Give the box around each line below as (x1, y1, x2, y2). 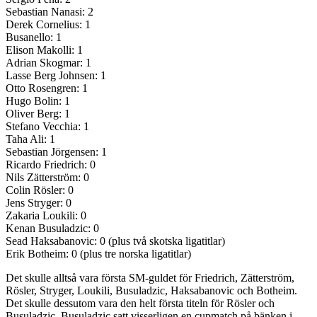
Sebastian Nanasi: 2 (6, 6, 93, 18)
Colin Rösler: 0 (6, 184, 74, 197)
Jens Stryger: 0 (6, 197, 71, 209)
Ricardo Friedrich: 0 (6, 158, 96, 171)
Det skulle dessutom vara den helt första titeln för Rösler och (6, 297, 275, 310)
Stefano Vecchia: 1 (6, 120, 89, 133)
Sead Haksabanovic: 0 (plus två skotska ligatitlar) (6, 235, 225, 248)
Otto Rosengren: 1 (6, 82, 88, 95)
